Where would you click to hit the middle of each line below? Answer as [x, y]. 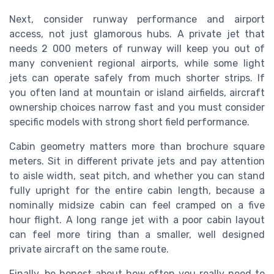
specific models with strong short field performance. [129, 122]
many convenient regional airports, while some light [137, 63]
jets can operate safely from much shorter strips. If [137, 78]
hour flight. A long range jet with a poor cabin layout [137, 220]
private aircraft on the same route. [89, 249]
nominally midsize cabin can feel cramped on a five [137, 205]
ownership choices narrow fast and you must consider [137, 107]
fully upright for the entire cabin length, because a [137, 190]
